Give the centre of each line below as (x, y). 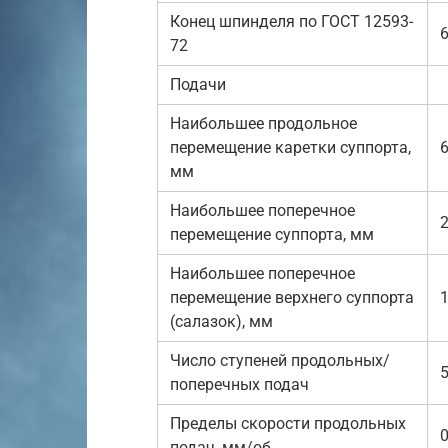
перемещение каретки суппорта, (290, 147)
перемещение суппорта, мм (272, 234)
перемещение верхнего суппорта (292, 297)
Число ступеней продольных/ (280, 360)
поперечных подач (239, 384)
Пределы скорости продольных (288, 423)
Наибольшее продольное (263, 123)
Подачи (198, 84)
